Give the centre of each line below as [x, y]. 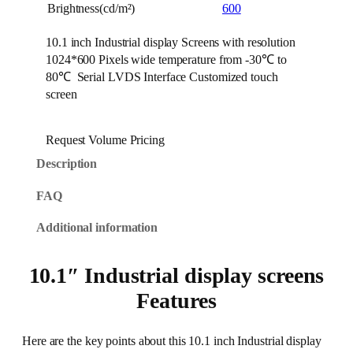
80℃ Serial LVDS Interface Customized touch [162, 77]
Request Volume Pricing [105, 141]
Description [67, 164]
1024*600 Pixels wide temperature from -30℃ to [166, 59]
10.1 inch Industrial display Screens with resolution [171, 42]
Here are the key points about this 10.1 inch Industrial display [172, 341]
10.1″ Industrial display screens [176, 276]
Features [176, 301]
